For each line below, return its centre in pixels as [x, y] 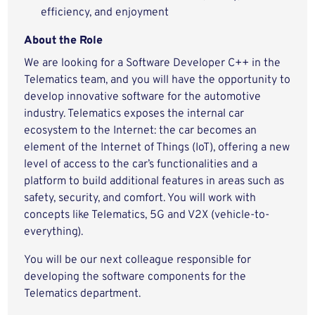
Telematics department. [83, 294]
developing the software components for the [135, 277]
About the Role [64, 41]
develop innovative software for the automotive [143, 97]
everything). [54, 232]
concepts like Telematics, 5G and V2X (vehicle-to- [147, 215]
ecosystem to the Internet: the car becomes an [141, 131]
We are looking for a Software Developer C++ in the [153, 63]
